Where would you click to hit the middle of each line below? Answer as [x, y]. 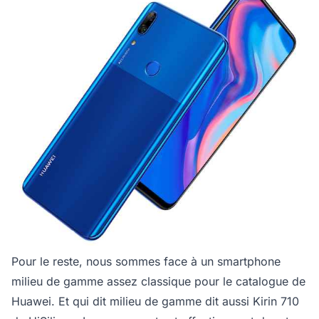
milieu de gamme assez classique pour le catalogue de [158, 281]
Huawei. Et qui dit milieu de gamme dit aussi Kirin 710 [155, 301]
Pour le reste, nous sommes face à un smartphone [146, 261]
